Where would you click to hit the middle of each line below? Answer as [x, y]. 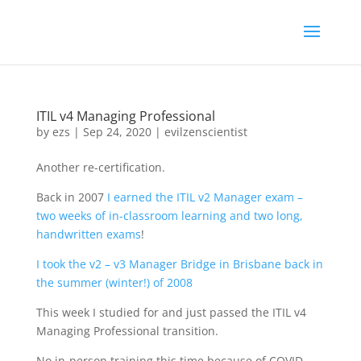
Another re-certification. [100, 167]
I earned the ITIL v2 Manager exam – [205, 197]
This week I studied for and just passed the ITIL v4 [171, 312]
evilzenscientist [205, 132]
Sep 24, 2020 [117, 132]
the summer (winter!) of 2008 [114, 282]
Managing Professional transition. [127, 331]
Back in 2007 [71, 197]
